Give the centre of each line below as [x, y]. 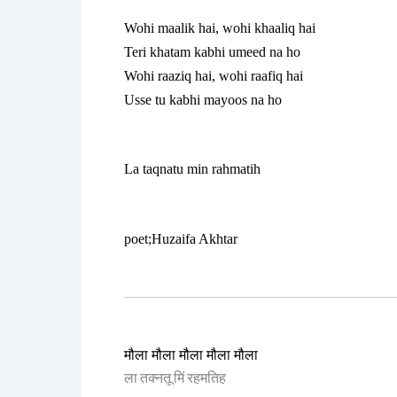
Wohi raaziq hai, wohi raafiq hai [214, 75]
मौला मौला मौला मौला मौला [191, 354]
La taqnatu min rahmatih [192, 169]
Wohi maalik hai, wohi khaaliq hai [220, 27]
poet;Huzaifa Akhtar [181, 238]
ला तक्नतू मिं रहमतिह [175, 379]
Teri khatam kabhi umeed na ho [212, 51]
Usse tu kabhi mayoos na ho [203, 99]
